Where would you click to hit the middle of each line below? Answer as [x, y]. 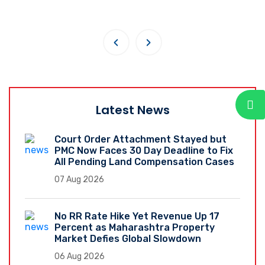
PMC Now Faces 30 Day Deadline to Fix [144, 150]
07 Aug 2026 [79, 179]
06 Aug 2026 [80, 256]
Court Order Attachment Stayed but [140, 139]
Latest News [132, 110]
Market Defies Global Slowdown [128, 238]
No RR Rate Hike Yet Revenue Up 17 [137, 216]
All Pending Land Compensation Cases [144, 161]
